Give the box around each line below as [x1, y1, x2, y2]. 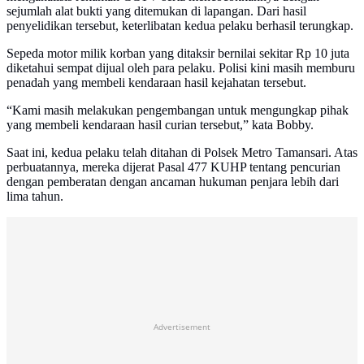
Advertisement [154, 321, 210, 333]
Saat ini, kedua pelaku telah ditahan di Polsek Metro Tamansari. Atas [6, 145, 357, 160]
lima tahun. [6, 189, 63, 204]
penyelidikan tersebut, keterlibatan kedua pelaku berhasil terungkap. [6, 19, 353, 33]
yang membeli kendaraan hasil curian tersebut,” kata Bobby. [6, 118, 314, 132]
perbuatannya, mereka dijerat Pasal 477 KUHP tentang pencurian [6, 160, 340, 175]
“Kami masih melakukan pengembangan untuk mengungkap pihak [6, 103, 349, 118]
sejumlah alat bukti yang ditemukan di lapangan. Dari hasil [6, 4, 306, 19]
